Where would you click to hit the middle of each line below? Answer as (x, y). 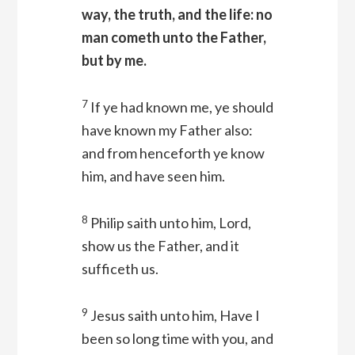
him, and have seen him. (153, 176)
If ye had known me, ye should (181, 107)
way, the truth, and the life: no (177, 15)
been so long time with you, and (177, 339)
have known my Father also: (167, 130)
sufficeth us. (120, 269)
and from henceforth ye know (173, 153)
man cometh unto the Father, (174, 38)
